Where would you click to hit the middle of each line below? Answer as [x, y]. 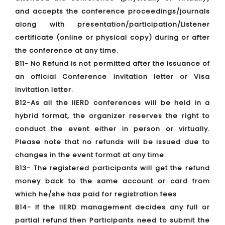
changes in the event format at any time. [91, 155]
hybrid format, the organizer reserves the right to [113, 116]
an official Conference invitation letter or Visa [113, 77]
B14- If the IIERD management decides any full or [113, 207]
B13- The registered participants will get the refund [113, 168]
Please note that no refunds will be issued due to [113, 142]
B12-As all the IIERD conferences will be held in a [113, 103]
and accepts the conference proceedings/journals [113, 11]
